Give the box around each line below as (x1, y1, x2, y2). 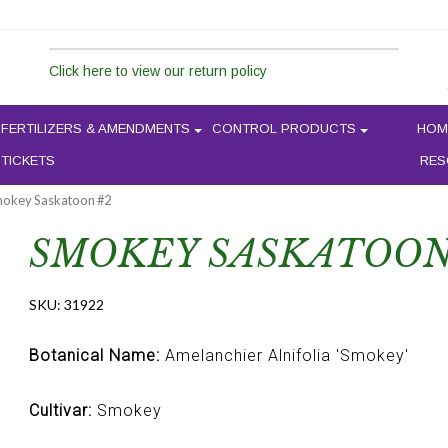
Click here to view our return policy (49, 63, 267, 79)
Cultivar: (28, 400, 92, 420)
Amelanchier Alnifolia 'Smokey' (159, 346, 409, 366)
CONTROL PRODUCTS (212, 121, 356, 137)
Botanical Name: (28, 346, 160, 366)
